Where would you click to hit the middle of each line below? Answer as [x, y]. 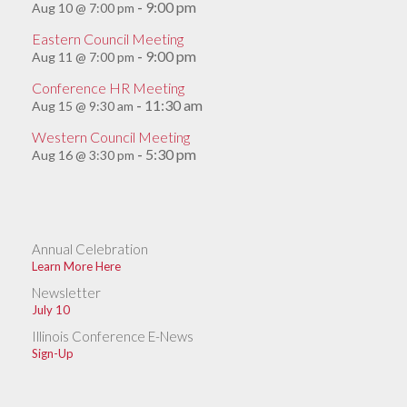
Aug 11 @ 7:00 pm [83, 57]
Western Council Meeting [111, 137]
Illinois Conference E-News [113, 336]
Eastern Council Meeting [108, 39]
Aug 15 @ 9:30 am [83, 106]
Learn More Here [76, 266]
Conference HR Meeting [108, 88]
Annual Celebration [90, 249]
